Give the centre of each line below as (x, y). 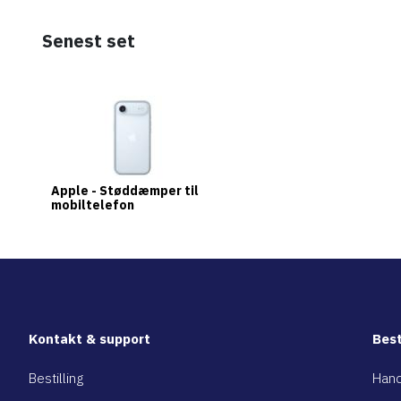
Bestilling (56, 378)
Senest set (89, 41)
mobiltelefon (93, 205)
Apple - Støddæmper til (125, 191)
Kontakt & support (90, 339)
